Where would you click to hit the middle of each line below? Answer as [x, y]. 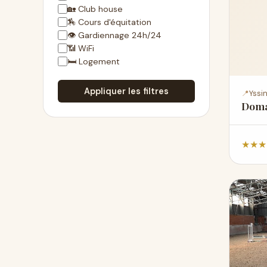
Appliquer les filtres [126, 91]
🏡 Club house [95, 9]
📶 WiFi [81, 48]
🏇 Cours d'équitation [109, 22]
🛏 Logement [94, 61]
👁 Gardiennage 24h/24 [114, 35]
